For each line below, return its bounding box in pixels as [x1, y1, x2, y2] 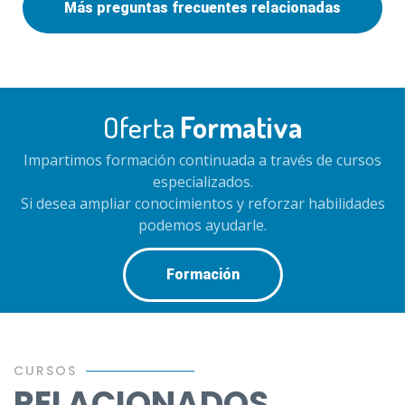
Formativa [180, 108, 302, 146]
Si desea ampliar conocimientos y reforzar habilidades [20, 193, 385, 213]
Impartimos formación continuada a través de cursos [24, 150, 381, 170]
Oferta [103, 108, 180, 146]
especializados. [152, 172, 253, 192]
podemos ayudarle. [138, 215, 267, 235]
